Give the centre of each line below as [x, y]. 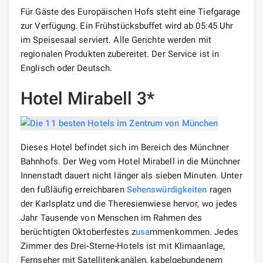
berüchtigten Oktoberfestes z [78, 232]
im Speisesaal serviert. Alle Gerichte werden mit [116, 40]
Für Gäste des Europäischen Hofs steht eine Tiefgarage [131, 12]
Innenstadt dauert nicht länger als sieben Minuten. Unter [131, 176]
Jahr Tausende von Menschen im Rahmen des [112, 218]
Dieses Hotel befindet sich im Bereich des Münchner [125, 148]
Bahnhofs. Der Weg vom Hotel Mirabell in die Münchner [131, 162]
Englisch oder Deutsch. [67, 68]
